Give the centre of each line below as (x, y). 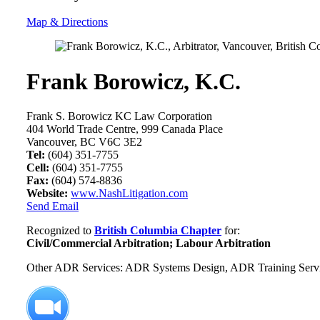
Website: (47, 194)
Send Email (52, 206)
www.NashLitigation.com (129, 194)
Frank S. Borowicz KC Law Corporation (119, 116)
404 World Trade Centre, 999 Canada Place (125, 129)
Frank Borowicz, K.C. (134, 81)
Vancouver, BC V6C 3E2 (84, 142)
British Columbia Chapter (158, 231)
